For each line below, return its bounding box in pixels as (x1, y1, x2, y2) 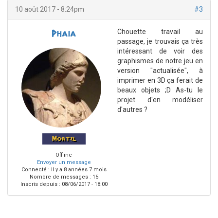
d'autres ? (117, 106, 147, 113)
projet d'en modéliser (117, 96, 203, 104)
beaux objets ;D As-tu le (117, 86, 203, 94)
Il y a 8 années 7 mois (49, 166, 107, 173)
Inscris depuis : (20, 181, 60, 187)
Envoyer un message (36, 159, 91, 165)
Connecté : (21, 166, 50, 173)
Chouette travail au (117, 28, 203, 36)
